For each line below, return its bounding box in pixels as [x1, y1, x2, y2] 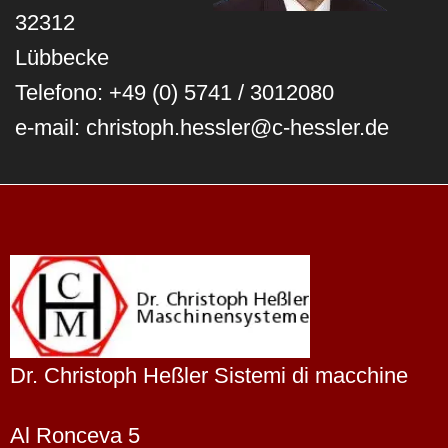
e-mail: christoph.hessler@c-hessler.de [15, 115, 389, 141]
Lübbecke [15, 45, 109, 71]
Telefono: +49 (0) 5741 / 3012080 [15, 80, 334, 106]
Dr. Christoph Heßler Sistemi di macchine [10, 363, 408, 389]
